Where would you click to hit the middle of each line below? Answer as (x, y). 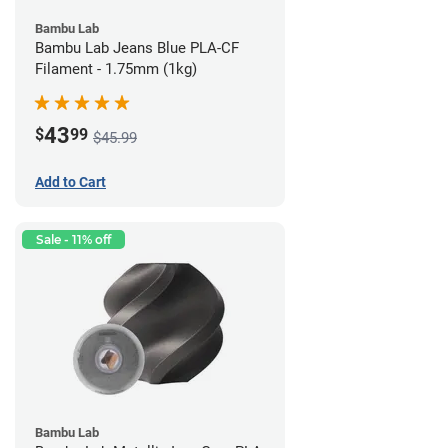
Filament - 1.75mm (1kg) (116, 69)
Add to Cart (70, 182)
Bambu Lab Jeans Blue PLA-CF (137, 48)
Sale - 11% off (73, 240)
